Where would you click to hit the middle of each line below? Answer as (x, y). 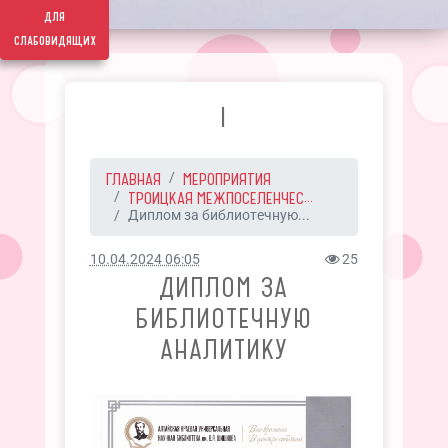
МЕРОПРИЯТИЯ (226, 179)
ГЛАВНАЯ (133, 179)
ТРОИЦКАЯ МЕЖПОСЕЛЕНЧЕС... (220, 198)
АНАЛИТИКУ (223, 349)
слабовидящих (54, 41)
